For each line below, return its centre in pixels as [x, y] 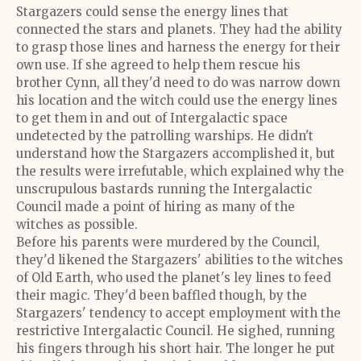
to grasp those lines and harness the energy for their [178, 47]
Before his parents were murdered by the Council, [168, 242]
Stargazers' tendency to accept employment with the [178, 313]
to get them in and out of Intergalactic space [152, 118]
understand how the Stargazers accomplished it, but [176, 154]
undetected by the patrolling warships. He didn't [165, 136]
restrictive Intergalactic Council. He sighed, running [176, 331]
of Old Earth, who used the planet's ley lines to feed [174, 278]
